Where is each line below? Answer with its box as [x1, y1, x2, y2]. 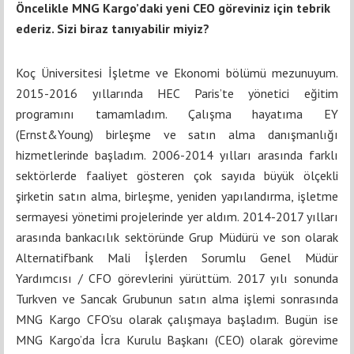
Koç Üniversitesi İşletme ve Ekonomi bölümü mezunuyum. [16, 64, 338, 81]
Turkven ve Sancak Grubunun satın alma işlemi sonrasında [16, 290, 338, 307]
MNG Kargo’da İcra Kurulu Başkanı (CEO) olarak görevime [16, 331, 338, 348]
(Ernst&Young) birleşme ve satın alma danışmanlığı [16, 126, 338, 142]
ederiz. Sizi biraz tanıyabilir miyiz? [16, 20, 209, 36]
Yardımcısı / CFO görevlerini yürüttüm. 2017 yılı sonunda [16, 269, 338, 286]
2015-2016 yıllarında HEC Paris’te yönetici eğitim [16, 85, 338, 101]
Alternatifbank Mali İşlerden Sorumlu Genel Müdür [16, 249, 338, 265]
